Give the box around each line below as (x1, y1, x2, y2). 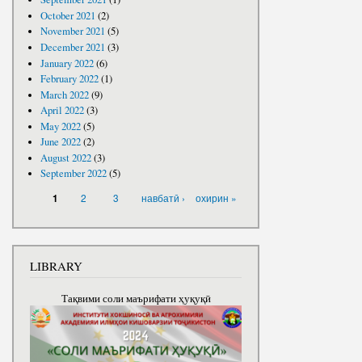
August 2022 (40, 150, 91, 165)
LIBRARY (30, 257, 82, 274)
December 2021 (40, 40, 105, 54)
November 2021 (40, 24, 105, 39)
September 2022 (40, 166, 107, 181)
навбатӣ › (141, 190, 185, 204)
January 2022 (40, 56, 94, 70)
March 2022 (40, 87, 89, 102)
